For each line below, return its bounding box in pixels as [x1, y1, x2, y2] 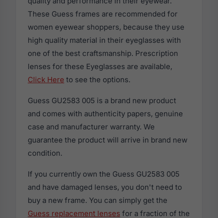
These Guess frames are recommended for [28, 9, 178, 18]
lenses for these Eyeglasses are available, [28, 61, 172, 71]
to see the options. [64, 74, 130, 84]
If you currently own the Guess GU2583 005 [28, 169, 180, 179]
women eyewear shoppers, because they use [28, 22, 184, 32]
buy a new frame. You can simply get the [28, 195, 167, 205]
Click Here [28, 74, 64, 84]
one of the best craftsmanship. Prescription [28, 48, 178, 58]
